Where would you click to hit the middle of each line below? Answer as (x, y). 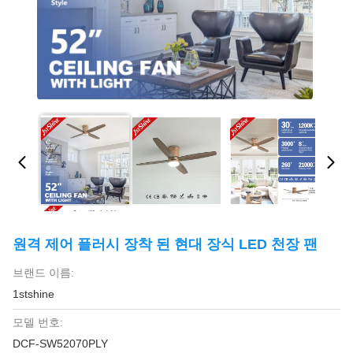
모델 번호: (38, 322)
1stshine (33, 294)
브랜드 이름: (43, 273)
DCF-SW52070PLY (60, 344)
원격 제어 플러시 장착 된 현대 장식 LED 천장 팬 (165, 244)
